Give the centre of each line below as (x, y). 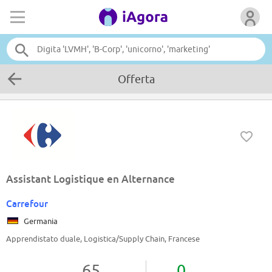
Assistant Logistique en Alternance (90, 179)
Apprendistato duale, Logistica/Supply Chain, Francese (103, 239)
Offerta (136, 79)
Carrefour (27, 204)
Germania (39, 221)
